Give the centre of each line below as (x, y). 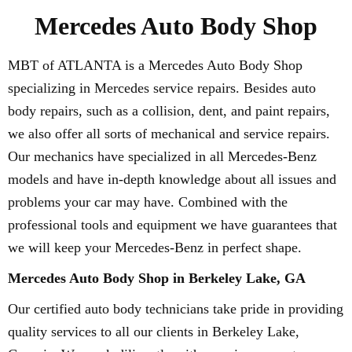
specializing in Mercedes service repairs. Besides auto (162, 88)
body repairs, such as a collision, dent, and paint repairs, (169, 111)
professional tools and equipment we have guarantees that (172, 225)
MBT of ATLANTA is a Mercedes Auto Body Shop (155, 65)
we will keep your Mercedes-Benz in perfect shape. (155, 247)
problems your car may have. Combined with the (148, 202)
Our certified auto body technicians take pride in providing (176, 309)
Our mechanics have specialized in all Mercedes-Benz (162, 156)
